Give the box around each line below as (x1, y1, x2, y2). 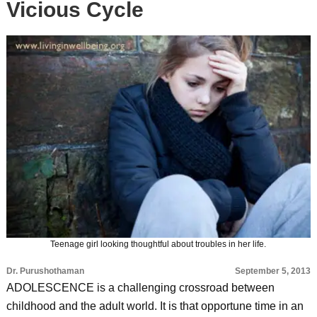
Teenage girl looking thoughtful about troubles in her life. (50, 239, 267, 250)
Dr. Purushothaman (6, 266, 84, 276)
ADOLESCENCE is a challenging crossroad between (6, 282, 275, 294)
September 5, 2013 (235, 266, 311, 276)
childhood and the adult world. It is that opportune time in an (6, 300, 304, 312)
